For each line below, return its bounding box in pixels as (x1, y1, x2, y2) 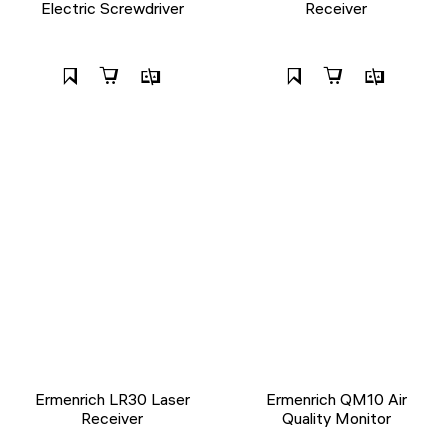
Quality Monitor (281, 408, 391, 429)
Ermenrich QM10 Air (265, 389, 407, 410)
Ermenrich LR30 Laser (34, 389, 190, 410)
